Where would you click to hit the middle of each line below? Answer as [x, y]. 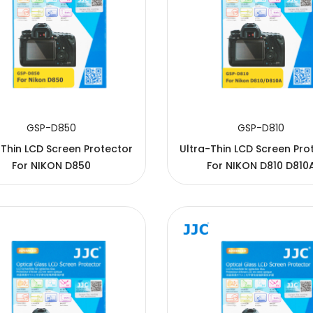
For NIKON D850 [52, 165]
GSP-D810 [261, 128]
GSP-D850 [52, 128]
